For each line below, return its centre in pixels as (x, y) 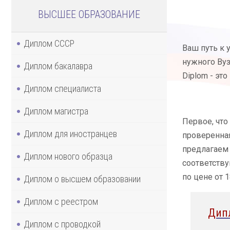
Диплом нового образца (68, 156)
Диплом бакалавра (58, 66)
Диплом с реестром (61, 201)
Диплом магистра (56, 111)
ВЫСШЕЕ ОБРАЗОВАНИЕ (89, 14)
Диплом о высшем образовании (82, 179)
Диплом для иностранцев (70, 133)
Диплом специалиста (62, 88)
